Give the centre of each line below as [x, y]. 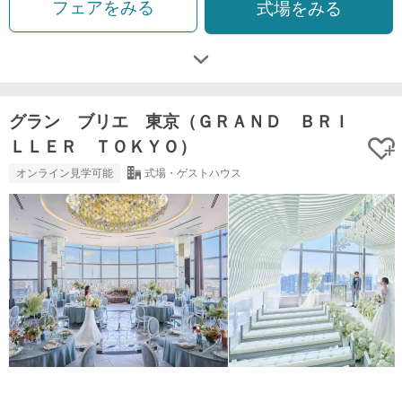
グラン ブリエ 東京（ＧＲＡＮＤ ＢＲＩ [179, 122]
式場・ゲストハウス [192, 174]
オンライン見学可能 [65, 174]
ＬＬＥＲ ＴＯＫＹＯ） [103, 147]
